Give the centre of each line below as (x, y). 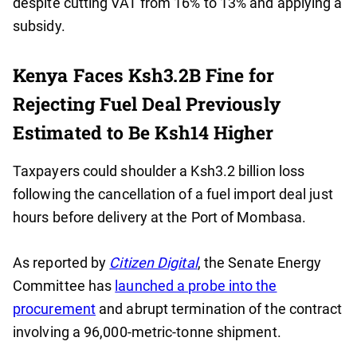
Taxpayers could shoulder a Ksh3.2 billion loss (159, 171)
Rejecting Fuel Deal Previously (147, 104)
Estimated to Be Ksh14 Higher (143, 133)
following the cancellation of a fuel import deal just (173, 194)
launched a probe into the (196, 286)
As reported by (60, 263)
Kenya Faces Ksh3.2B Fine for (144, 75)
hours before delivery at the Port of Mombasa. (160, 218)
